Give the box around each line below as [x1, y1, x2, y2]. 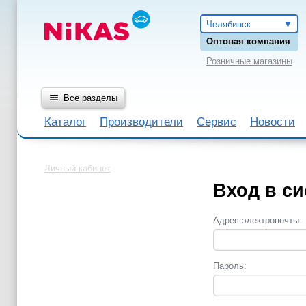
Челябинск [206, 19, 251, 29]
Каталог [44, 115, 86, 128]
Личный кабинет [44, 163, 111, 173]
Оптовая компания [206, 36, 290, 46]
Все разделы [64, 93, 117, 103]
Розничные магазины [206, 56, 292, 66]
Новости [250, 115, 295, 128]
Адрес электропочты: [212, 215, 302, 225]
